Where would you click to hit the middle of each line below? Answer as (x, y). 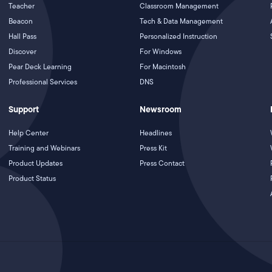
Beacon (21, 21)
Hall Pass (23, 36)
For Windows (160, 51)
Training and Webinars (45, 148)
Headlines (155, 133)
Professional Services (43, 82)
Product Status (32, 178)
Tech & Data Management (181, 21)
